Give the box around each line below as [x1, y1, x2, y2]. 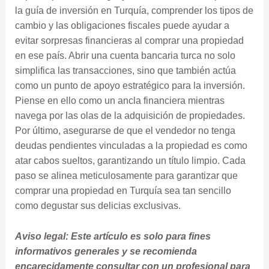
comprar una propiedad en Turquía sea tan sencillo [14, 186, 231, 196]
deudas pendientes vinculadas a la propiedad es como [14, 141, 247, 151]
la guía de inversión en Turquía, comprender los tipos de [14, 5, 253, 16]
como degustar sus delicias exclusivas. [14, 201, 181, 211]
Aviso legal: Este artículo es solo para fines [14, 231, 211, 241]
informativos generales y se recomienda [14, 246, 197, 256]
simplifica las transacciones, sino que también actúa [14, 65, 236, 76]
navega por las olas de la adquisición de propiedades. [14, 110, 245, 121]
